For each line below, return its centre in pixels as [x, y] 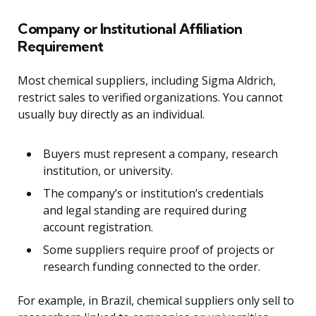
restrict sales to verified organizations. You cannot [150, 97]
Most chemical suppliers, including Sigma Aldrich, [147, 80]
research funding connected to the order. [152, 266]
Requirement [61, 46]
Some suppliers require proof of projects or [159, 249]
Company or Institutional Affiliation [130, 28]
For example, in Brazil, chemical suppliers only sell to [156, 300]
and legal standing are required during [145, 210]
